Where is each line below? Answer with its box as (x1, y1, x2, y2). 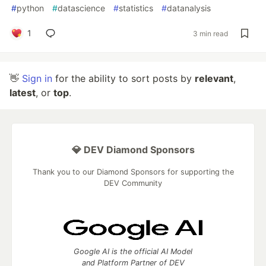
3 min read (193, 28, 228, 38)
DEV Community (104, 179, 162, 188)
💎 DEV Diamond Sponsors (71, 144, 195, 156)
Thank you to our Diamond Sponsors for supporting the (32, 167, 234, 176)
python (17, 3, 44, 13)
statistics (119, 3, 153, 13)
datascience (58, 3, 105, 13)
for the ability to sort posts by (52, 72, 195, 84)
